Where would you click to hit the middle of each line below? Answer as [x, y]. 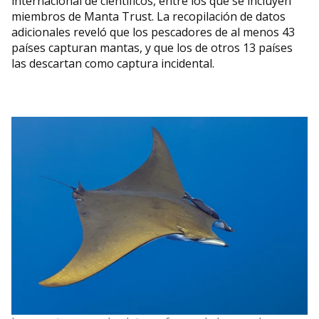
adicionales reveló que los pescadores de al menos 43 [153, 32]
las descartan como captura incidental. [114, 64]
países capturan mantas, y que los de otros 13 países [152, 48]
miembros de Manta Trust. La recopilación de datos [148, 17]
